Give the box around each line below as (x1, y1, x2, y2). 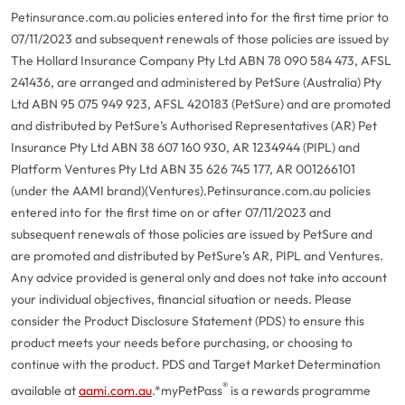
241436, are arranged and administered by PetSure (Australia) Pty (11, 74, 381, 90)
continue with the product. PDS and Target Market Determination (11, 356, 381, 372)
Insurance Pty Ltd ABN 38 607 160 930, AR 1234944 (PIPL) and (11, 139, 360, 155)
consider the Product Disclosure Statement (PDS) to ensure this (11, 313, 364, 329)
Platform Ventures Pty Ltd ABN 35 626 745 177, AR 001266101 (11, 161, 355, 177)
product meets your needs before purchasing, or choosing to (11, 334, 353, 351)
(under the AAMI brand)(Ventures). (11, 183, 207, 199)
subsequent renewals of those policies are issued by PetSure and (11, 226, 372, 242)
